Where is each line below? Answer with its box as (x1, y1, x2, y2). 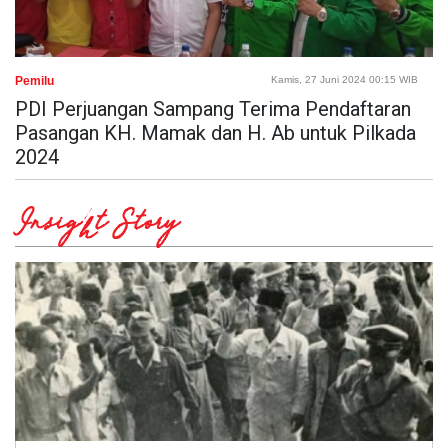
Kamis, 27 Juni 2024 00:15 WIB (271, 73, 418, 85)
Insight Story (15, 204, 179, 248)
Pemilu (15, 73, 54, 88)
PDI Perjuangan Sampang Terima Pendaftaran (15, 96, 411, 121)
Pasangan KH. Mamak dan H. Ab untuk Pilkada (15, 120, 416, 145)
